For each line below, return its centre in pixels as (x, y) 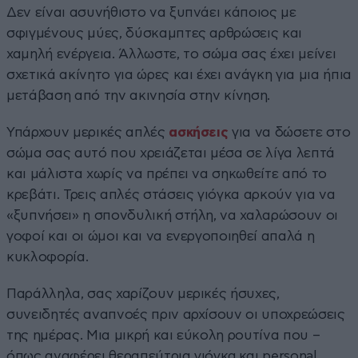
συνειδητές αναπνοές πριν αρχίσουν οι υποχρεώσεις (176, 314)
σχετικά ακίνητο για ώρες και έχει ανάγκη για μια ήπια (179, 74)
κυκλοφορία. (48, 257)
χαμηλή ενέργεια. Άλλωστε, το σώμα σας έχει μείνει (171, 54)
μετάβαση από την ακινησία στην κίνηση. (139, 95)
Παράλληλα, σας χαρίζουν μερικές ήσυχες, (143, 293)
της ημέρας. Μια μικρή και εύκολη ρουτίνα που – (163, 335)
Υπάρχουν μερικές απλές (88, 132)
